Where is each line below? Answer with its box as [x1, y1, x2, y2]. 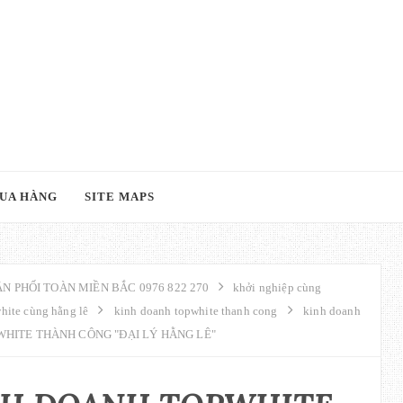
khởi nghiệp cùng [229, 281, 322, 294]
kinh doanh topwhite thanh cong [113, 304, 278, 318]
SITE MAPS [85, 190, 155, 203]
